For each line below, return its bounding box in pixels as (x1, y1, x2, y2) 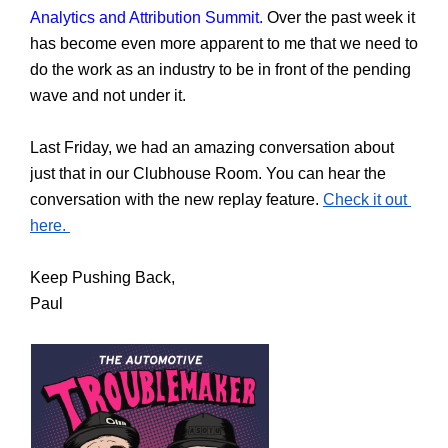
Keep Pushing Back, (30, 269, 175, 286)
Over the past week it (263, 9, 415, 26)
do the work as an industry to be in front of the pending (30, 61, 411, 78)
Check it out (323, 191, 407, 208)
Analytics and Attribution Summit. (30, 9, 263, 26)
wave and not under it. (30, 87, 190, 104)
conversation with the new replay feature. (30, 191, 323, 208)
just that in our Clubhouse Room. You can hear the (30, 165, 386, 182)
